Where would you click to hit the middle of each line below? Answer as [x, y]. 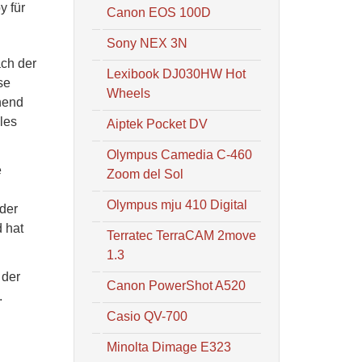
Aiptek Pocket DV [157, 124]
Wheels [128, 93]
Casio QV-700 [147, 316]
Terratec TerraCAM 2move [181, 236]
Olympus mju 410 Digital [177, 205]
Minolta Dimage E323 [169, 347]
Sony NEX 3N [147, 43]
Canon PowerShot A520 [176, 286]
